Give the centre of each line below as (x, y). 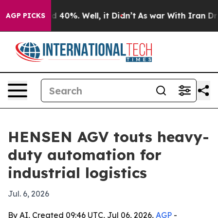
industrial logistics (77, 173)
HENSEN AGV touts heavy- (109, 137)
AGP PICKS (26, 16)
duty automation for (85, 155)
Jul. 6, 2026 (28, 194)
